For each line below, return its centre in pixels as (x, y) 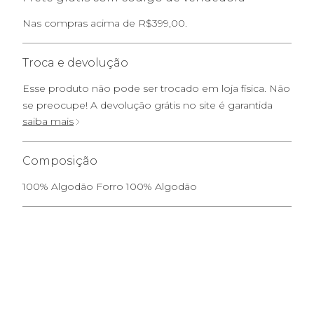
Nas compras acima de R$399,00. (105, 23)
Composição (60, 161)
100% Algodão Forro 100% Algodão (110, 186)
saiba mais (48, 121)
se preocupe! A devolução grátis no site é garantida (148, 105)
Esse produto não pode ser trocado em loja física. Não (156, 88)
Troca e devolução (75, 63)
